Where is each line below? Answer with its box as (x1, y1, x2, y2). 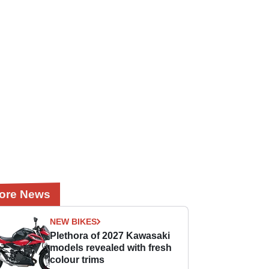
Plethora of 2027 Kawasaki (50, 231, 171, 241)
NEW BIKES (50, 217, 97, 226)
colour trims (50, 255, 105, 265)
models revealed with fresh (50, 243, 172, 253)
